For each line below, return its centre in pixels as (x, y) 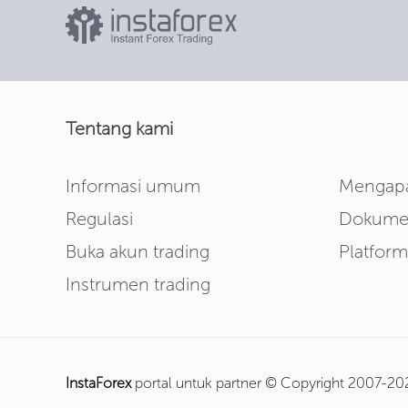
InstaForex (98, 383)
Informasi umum (133, 186)
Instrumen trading (138, 284)
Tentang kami (119, 128)
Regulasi (99, 219)
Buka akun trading (138, 251)
